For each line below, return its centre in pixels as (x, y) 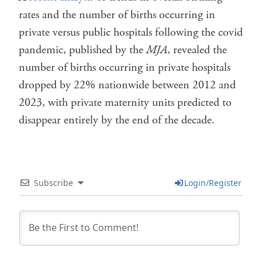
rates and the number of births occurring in (117, 15)
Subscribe (54, 182)
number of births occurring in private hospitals (125, 67)
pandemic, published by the (82, 50)
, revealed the (197, 50)
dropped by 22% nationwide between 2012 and (127, 85)
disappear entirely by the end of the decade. (118, 120)
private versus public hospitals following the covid (131, 32)
